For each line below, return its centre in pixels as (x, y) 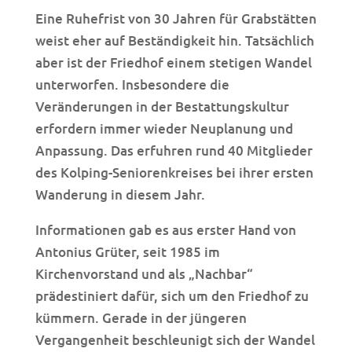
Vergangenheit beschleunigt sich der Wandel (175, 339)
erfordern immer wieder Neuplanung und (164, 128)
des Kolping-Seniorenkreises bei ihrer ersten (174, 172)
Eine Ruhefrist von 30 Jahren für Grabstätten (176, 18)
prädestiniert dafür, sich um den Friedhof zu (172, 295)
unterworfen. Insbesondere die (132, 84)
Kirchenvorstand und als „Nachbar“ (144, 273)
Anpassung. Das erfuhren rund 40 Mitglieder (174, 150)
